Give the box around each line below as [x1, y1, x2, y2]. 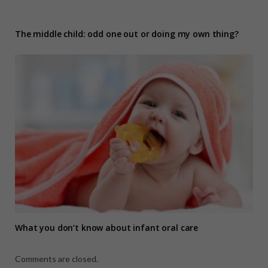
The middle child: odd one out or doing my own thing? [15, 28, 239, 40]
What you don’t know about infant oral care [15, 222, 199, 234]
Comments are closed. [15, 254, 98, 264]
